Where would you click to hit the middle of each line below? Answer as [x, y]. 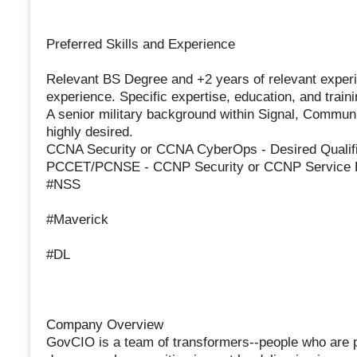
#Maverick [77, 220]
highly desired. [89, 132]
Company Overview [104, 325]
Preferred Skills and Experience [140, 45]
